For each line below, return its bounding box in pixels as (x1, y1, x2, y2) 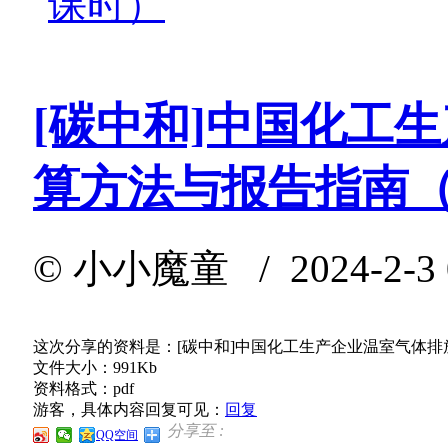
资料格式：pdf (33, 379, 134, 397)
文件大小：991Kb (33, 358, 157, 376)
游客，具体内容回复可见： (33, 400, 225, 418)
